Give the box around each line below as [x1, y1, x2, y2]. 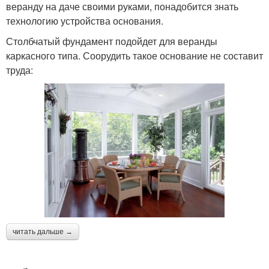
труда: [6, 62, 33, 77]
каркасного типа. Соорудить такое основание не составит [6, 48, 263, 62]
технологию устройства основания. [6, 13, 163, 28]
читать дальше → [13, 228, 73, 237]
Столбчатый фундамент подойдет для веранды [6, 34, 217, 48]
